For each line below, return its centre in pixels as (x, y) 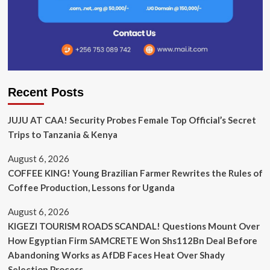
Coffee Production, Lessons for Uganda (91, 187)
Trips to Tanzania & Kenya (62, 134)
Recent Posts (46, 92)
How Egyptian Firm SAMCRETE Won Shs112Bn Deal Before (132, 240)
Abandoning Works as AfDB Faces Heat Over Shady (116, 255)
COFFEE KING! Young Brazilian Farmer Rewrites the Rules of (135, 173)
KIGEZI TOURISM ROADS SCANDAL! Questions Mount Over (133, 226)
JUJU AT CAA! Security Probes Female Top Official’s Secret (132, 120)
